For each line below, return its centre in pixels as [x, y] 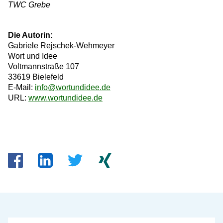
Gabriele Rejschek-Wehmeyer [61, 45]
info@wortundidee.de [73, 87]
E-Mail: [21, 87]
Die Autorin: [30, 35]
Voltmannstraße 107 [44, 66]
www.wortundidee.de [65, 98]
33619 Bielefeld [36, 77]
